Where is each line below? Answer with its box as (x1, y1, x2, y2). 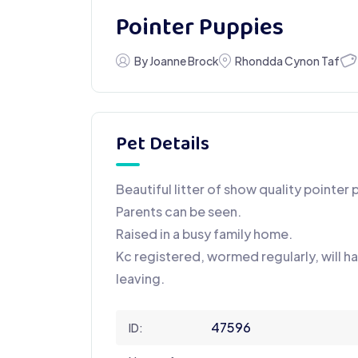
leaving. (116, 269, 165, 287)
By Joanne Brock (133, 53, 219, 68)
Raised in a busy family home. (116, 225, 292, 242)
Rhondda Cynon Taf (235, 53, 340, 68)
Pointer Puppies (116, 8, 284, 50)
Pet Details (116, 128, 209, 161)
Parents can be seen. (116, 202, 241, 220)
